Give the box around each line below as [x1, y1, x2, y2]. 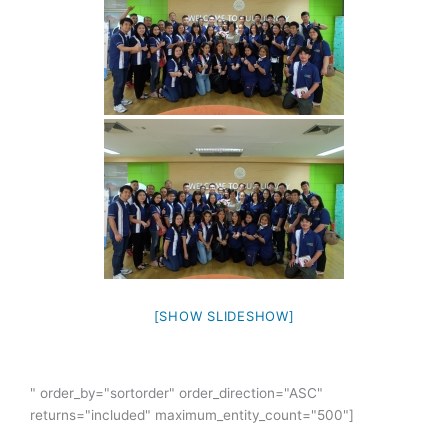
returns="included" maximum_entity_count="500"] [30, 406, 354, 423]
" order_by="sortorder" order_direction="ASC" [30, 384, 323, 401]
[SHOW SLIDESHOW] [153, 307, 295, 324]
